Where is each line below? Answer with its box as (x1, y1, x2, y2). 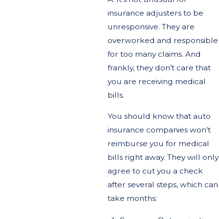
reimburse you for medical (108, 139, 210, 149)
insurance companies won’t (108, 125, 211, 135)
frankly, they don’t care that (108, 63, 211, 72)
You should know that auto (108, 111, 211, 121)
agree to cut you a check (108, 166, 203, 176)
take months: (108, 194, 157, 203)
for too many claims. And (108, 49, 201, 59)
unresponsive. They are (108, 22, 195, 31)
